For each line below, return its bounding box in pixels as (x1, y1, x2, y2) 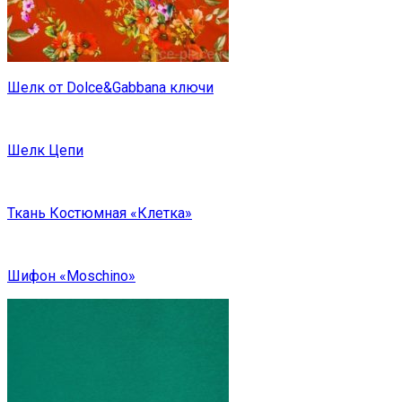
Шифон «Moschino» (7, 267, 135, 285)
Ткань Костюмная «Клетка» (7, 205, 192, 223)
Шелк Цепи (7, 142, 83, 160)
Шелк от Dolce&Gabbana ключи (7, 79, 214, 97)
